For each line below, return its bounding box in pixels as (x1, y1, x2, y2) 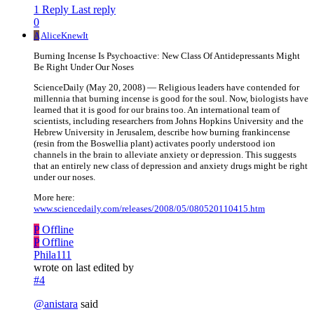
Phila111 (34, 249, 71, 261)
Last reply (71, 4, 116, 16)
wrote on (34, 261, 76, 274)
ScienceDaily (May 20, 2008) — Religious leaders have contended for (34, 82, 299, 93)
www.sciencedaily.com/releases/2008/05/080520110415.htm (34, 203, 265, 214)
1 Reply (34, 4, 69, 16)
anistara (44, 298, 78, 310)
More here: (34, 192, 75, 203)
